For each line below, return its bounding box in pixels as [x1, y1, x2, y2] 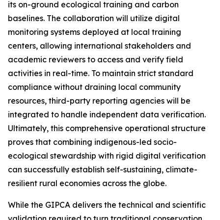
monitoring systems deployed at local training [8, 27, 181, 37]
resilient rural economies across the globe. [8, 178, 166, 189]
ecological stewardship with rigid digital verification [8, 151, 206, 161]
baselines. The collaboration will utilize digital [8, 13, 180, 24]
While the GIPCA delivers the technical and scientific [8, 200, 206, 210]
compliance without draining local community [8, 82, 181, 92]
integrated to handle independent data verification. [8, 110, 206, 120]
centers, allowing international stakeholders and [8, 41, 191, 51]
